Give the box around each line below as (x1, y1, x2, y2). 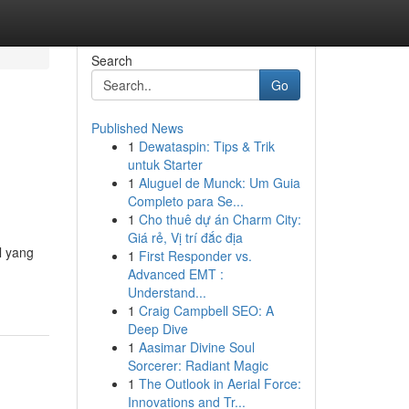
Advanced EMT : (127, 265, 224, 283)
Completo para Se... (127, 192, 244, 210)
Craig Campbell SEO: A (138, 301, 274, 320)
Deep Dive (127, 320, 188, 338)
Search (90, 51, 132, 69)
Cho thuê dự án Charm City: (138, 210, 301, 228)
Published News (90, 119, 184, 137)
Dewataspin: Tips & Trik (138, 137, 275, 155)
